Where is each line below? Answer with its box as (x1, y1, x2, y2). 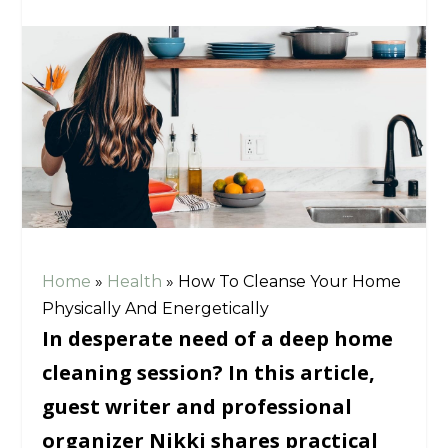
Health (107, 271, 163, 291)
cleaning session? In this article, (42, 358, 376, 386)
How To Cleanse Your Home (178, 271, 402, 291)
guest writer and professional (42, 392, 353, 420)
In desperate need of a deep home (42, 324, 394, 352)
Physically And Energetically (42, 298, 270, 318)
